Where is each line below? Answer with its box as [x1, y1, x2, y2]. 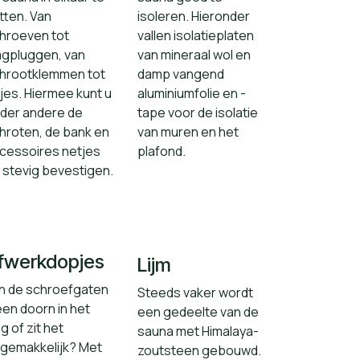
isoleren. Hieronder [137, 7, 250, 25]
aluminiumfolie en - [137, 84, 246, 102]
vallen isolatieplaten [137, 27, 254, 44]
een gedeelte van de [137, 303, 259, 321]
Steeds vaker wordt [137, 284, 253, 301]
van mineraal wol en [137, 46, 251, 63]
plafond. [137, 142, 186, 160]
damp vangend [137, 65, 224, 83]
